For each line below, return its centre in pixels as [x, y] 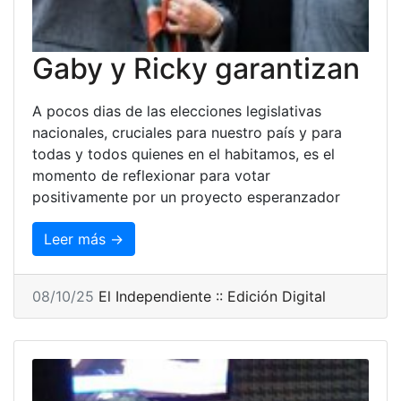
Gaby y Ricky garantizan [196, 68]
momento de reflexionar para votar [151, 175]
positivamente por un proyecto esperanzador [186, 196]
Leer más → [84, 239]
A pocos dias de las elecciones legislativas [177, 111]
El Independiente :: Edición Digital [212, 296]
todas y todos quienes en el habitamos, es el [183, 154]
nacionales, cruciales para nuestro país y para [187, 132]
